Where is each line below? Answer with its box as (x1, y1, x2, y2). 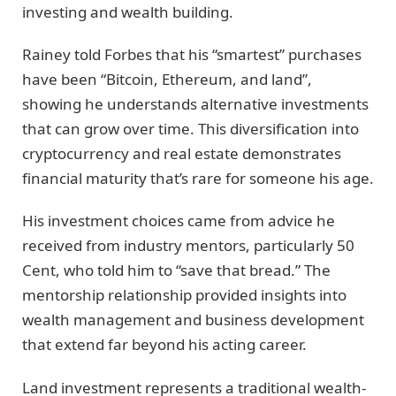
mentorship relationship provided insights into (22, 285, 346, 306)
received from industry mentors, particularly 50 (22, 235, 354, 256)
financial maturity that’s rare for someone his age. (22, 167, 374, 188)
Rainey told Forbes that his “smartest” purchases (22, 43, 362, 65)
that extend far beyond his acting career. (22, 334, 307, 355)
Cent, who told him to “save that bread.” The (22, 260, 331, 281)
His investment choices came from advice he (22, 210, 335, 232)
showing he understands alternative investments (22, 93, 369, 114)
